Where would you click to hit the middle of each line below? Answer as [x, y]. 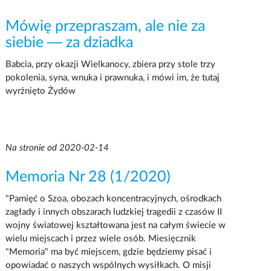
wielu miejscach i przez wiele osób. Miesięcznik [100, 238]
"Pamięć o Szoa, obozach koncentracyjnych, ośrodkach [113, 198]
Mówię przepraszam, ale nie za [105, 26]
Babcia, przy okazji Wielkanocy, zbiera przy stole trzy [110, 64]
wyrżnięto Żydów [40, 91]
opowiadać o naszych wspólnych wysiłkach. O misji [108, 265]
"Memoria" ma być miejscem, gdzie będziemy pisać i [108, 252]
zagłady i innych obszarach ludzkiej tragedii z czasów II [113, 212]
